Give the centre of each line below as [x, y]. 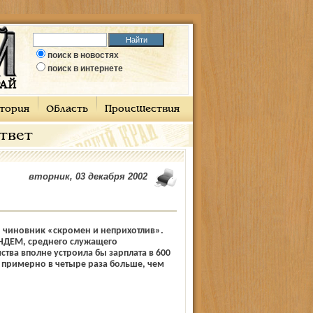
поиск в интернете [85, 68]
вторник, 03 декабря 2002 [88, 176]
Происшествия [142, 109]
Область [67, 109]
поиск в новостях [83, 55]
